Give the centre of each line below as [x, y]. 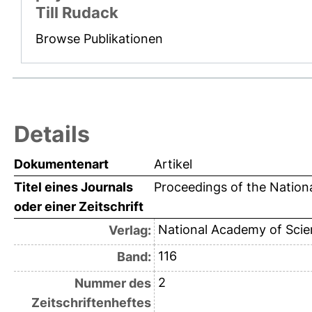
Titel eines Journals [73, 187]
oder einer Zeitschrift [79, 207]
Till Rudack [77, 13]
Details [52, 134]
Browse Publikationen [99, 39]
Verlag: [130, 231]
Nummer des [112, 283]
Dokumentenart [61, 164]
